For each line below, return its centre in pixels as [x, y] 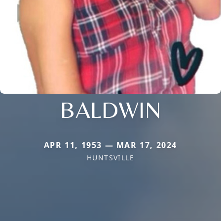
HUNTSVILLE [110, 158]
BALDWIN [110, 110]
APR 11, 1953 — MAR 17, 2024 [110, 145]
